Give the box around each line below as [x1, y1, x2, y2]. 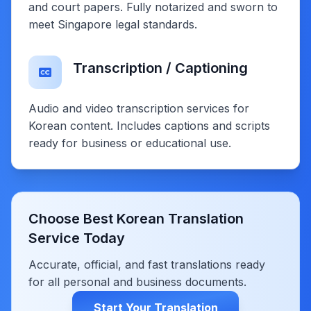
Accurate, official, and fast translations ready [28, 257, 265, 271]
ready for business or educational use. [28, 135, 231, 150]
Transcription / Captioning [73, 59, 248, 76]
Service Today [28, 229, 125, 246]
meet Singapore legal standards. [28, 17, 197, 31]
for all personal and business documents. [28, 274, 246, 289]
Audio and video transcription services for [28, 101, 249, 115]
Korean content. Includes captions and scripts [28, 118, 270, 133]
